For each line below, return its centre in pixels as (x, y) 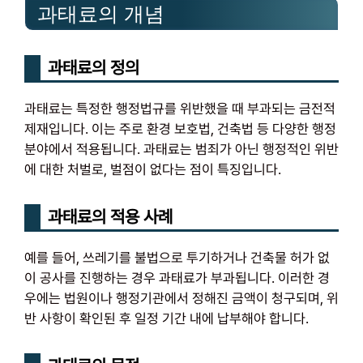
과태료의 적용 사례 (110, 216)
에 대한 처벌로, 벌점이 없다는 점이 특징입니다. (153, 169)
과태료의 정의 (94, 67)
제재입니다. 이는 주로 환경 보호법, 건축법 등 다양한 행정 (180, 128)
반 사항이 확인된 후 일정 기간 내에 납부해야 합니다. (167, 318)
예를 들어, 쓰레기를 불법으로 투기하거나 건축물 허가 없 (177, 257)
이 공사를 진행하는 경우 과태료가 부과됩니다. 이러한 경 (177, 278)
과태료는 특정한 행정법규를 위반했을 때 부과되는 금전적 (180, 108)
